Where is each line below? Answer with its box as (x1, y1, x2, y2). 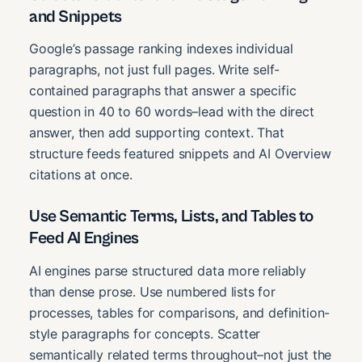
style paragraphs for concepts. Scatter (29, 326, 261, 343)
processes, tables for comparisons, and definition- (29, 305, 330, 322)
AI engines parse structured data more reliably (29, 263, 306, 280)
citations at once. (29, 166, 133, 183)
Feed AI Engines (29, 229, 139, 249)
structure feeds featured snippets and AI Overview (29, 145, 331, 162)
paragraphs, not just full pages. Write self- (29, 61, 280, 78)
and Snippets (29, 6, 122, 27)
